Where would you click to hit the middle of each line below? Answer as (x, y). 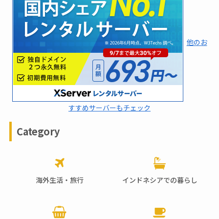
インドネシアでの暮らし (160, 180)
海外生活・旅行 (59, 180)
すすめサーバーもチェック (109, 108)
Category (38, 131)
